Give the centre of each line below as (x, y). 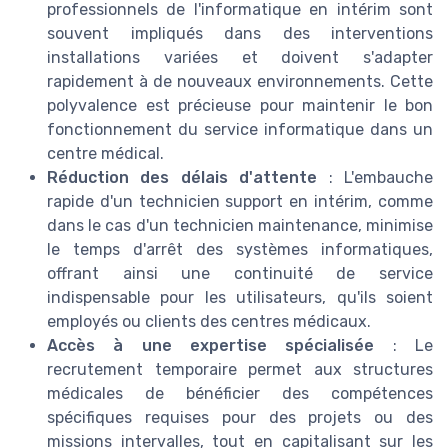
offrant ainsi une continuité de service (240, 273)
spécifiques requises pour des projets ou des (240, 417)
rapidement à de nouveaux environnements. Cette (240, 81)
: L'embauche (375, 177)
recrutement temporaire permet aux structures (240, 369)
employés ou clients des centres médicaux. (209, 321)
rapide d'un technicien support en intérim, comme (240, 201)
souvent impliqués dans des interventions (240, 33)
